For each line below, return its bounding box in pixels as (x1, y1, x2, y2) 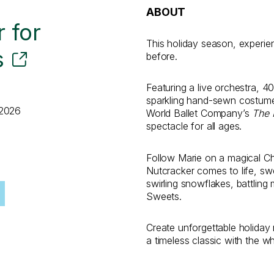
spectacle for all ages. (146, 120, 242, 133)
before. (146, 50, 177, 63)
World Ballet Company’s (146, 107, 253, 120)
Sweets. (146, 190, 182, 202)
